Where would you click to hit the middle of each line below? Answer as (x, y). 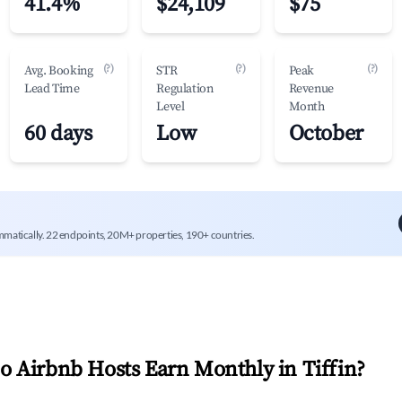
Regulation (185, 89)
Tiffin (329, 370)
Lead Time (52, 89)
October (326, 134)
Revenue (311, 89)
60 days (58, 134)
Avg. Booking (59, 71)
